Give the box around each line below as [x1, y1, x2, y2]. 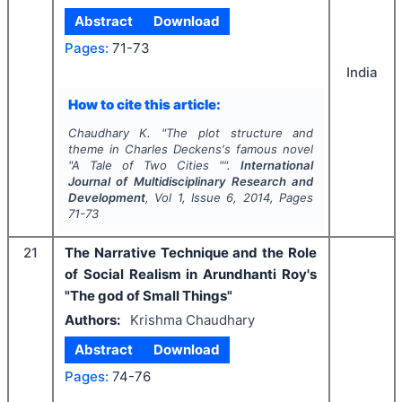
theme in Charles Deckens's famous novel [67, 142, 314, 156]
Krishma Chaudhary [129, 310, 255, 328]
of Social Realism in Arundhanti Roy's [65, 266, 317, 283]
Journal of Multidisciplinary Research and [67, 174, 314, 188]
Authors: [65, 310, 120, 328]
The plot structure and [166, 126, 314, 140]
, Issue [181, 190, 227, 205]
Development [67, 190, 145, 205]
